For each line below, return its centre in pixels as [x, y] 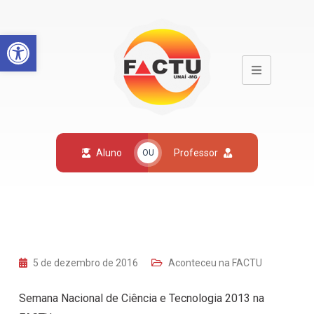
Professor [196, 152]
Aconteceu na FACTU [215, 262]
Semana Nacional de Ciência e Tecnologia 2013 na [142, 298]
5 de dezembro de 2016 [87, 262]
